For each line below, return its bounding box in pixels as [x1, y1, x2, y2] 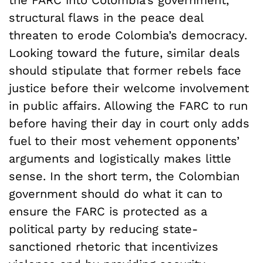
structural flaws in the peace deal [9, 11, 203, 25]
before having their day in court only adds [9, 116, 249, 131]
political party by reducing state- [9, 222, 198, 237]
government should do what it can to [9, 187, 222, 201]
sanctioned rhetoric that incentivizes [9, 240, 218, 254]
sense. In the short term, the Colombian [9, 169, 240, 184]
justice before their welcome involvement [9, 81, 249, 96]
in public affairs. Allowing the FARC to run [9, 99, 248, 113]
